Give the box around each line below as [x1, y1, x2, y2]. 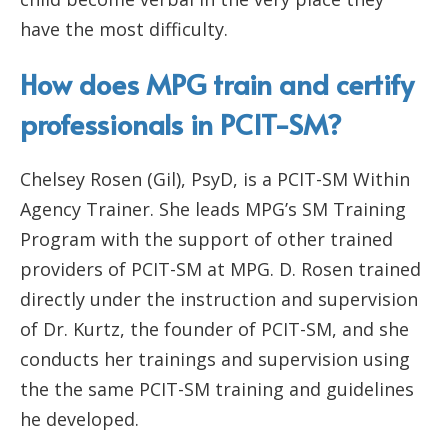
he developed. [20, 407, 139, 432]
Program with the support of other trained [20, 227, 393, 252]
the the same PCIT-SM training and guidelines [20, 377, 414, 402]
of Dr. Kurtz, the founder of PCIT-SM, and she [20, 317, 409, 342]
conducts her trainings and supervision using [20, 347, 410, 372]
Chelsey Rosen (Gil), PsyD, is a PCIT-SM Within [20, 167, 410, 192]
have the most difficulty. [20, 17, 228, 42]
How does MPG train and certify [20, 64, 414, 104]
